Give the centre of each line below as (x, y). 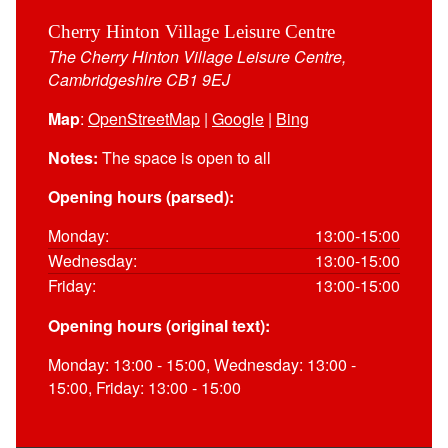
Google (238, 118)
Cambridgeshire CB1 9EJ (139, 79)
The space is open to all (184, 157)
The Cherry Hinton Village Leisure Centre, (197, 56)
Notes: (73, 157)
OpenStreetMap (144, 118)
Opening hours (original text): (159, 325)
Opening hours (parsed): (141, 196)
